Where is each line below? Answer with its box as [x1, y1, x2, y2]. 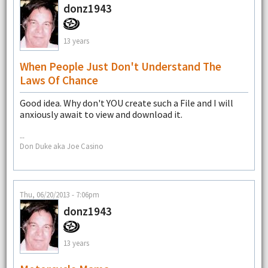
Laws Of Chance [19, 73, 98, 88]
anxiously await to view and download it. [19, 108, 182, 121]
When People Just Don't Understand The [19, 59, 221, 74]
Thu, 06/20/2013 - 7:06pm [19, 190, 99, 200]
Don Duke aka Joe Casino [19, 141, 103, 151]
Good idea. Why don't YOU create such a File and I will [19, 97, 233, 109]
